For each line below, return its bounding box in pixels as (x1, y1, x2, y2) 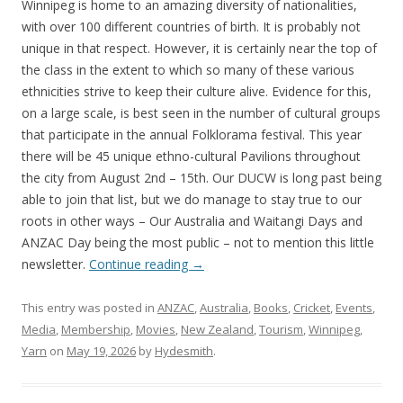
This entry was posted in (22, 300, 157, 316)
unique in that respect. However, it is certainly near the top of (22, 40, 377, 57)
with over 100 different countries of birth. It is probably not (22, 18, 361, 35)
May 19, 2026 (67, 343, 136, 359)
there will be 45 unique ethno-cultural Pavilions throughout (22, 148, 361, 165)
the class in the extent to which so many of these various (22, 61, 354, 78)
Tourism (259, 321, 303, 337)
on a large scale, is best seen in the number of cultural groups (22, 104, 381, 121)
